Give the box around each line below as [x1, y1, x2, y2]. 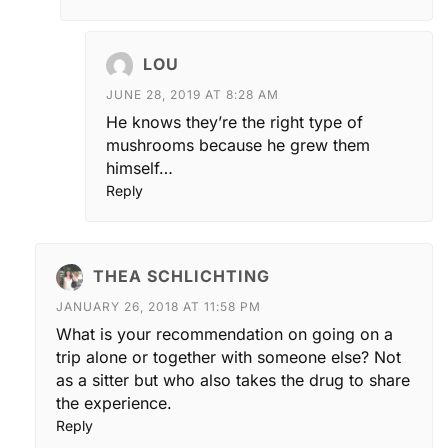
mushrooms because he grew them [106, 134, 370, 155]
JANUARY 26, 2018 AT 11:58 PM [56, 298, 261, 314]
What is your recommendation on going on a [56, 323, 393, 344]
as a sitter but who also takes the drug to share [56, 369, 410, 390]
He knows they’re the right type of [106, 111, 363, 132]
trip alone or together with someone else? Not [56, 346, 401, 367]
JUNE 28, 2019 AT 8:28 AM [106, 86, 279, 102]
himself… [106, 157, 173, 178]
